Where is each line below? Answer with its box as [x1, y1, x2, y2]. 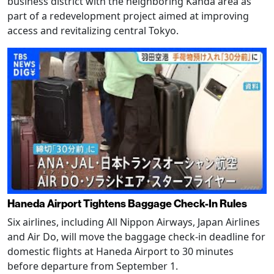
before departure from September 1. [7, 259, 178, 273]
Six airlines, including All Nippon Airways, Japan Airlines [7, 215, 260, 229]
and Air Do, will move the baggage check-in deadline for [7, 229, 265, 243]
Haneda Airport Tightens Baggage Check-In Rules [7, 196, 247, 210]
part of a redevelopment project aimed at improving [7, 9, 249, 23]
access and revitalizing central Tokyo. [7, 24, 179, 38]
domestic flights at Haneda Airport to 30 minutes [7, 244, 234, 258]
